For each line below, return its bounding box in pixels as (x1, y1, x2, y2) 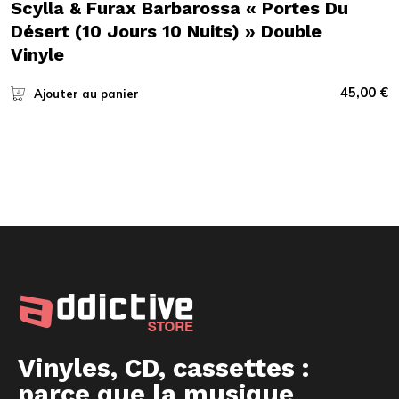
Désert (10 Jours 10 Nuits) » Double (10, 20, 322, 42)
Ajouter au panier (33, 85, 139, 101)
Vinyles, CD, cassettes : (18, 352, 309, 383)
